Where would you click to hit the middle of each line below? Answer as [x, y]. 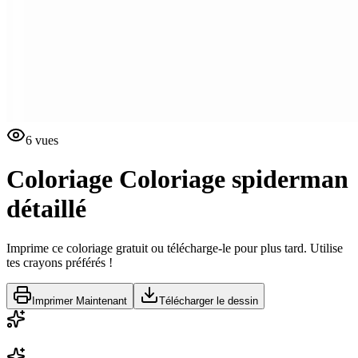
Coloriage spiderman [234, 179]
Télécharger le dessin [209, 300]
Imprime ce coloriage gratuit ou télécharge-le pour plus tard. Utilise [175, 248]
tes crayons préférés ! [60, 262]
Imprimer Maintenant [80, 300]
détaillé [46, 209]
